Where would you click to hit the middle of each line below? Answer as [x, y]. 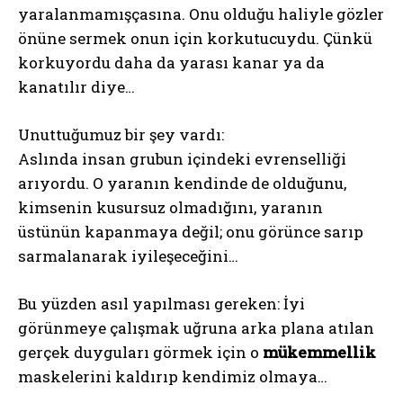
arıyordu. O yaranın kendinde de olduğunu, [182, 183]
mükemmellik [319, 352]
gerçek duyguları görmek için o [140, 352]
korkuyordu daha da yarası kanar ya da [171, 62]
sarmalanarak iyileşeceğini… [128, 255]
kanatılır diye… [76, 86]
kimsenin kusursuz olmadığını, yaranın [170, 207]
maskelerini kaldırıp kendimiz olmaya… [173, 376]
